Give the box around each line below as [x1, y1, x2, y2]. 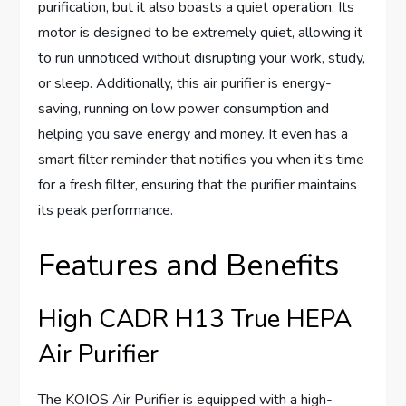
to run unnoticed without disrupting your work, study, [38, 48, 366, 69]
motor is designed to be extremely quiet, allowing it [38, 23, 363, 43]
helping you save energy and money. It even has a [38, 124, 349, 145]
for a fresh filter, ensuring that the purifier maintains [38, 175, 358, 196]
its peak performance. [38, 200, 174, 221]
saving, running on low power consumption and [38, 99, 330, 120]
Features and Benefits [38, 245, 340, 287]
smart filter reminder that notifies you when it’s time [38, 150, 365, 170]
